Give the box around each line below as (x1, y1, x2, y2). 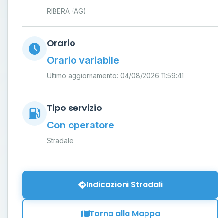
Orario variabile (47, 54, 119, 66)
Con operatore (47, 119, 114, 131)
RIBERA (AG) (47, 7, 86, 15)
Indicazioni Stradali (86, 179, 163, 190)
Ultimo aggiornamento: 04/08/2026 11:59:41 (47, 72, 184, 80)
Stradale (47, 136, 73, 145)
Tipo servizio (47, 102, 102, 114)
